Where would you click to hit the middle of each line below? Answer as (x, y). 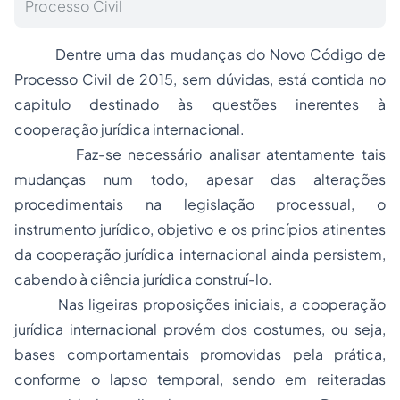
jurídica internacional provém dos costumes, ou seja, (200, 329)
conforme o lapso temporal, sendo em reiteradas (200, 379)
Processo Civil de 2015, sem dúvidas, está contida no (200, 79)
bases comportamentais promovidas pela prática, (200, 354)
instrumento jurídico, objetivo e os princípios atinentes (200, 229)
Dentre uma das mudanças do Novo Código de (200, 54)
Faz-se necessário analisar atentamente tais (200, 154)
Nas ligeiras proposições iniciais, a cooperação (200, 304)
